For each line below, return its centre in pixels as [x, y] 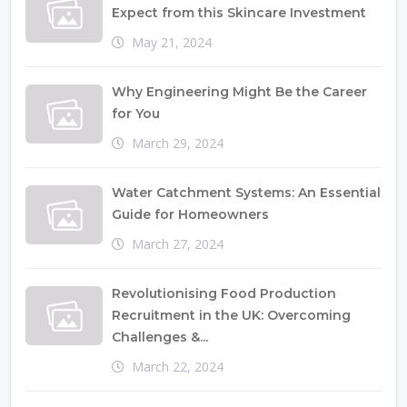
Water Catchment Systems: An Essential [246, 193]
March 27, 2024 [178, 244]
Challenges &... [160, 338]
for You [136, 114]
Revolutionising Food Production [224, 294]
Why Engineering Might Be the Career [239, 92]
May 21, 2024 [172, 43]
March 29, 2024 [178, 144]
